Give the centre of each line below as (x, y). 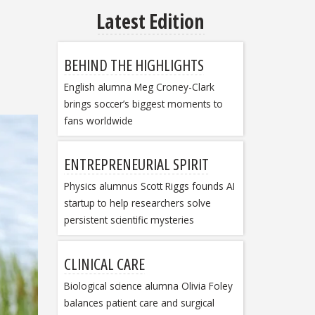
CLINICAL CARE (104, 263)
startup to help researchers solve (137, 203)
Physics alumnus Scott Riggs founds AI (149, 186)
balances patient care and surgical (139, 302)
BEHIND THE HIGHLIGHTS (134, 64)
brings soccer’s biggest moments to (143, 103)
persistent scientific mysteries (129, 220)
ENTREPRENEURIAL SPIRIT (136, 164)
